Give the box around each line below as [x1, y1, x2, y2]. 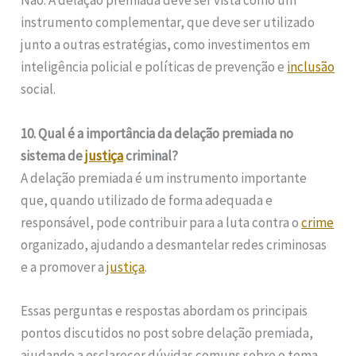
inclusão [287, 58, 335, 76]
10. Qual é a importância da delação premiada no [21, 124, 294, 142]
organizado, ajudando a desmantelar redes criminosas [21, 235, 327, 253]
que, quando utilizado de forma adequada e [21, 191, 273, 209]
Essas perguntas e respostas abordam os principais [21, 301, 308, 319]
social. [21, 80, 56, 99]
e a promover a [21, 257, 107, 276]
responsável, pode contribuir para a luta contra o [21, 213, 302, 231]
